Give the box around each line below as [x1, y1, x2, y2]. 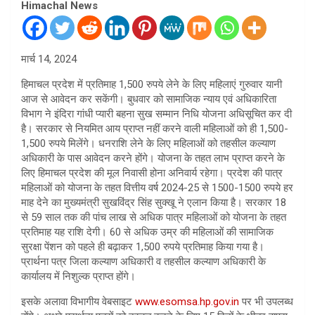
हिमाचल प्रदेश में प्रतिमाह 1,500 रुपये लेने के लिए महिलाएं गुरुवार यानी [21, 78, 282, 91]
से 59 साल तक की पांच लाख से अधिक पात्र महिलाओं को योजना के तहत [21, 211, 286, 224]
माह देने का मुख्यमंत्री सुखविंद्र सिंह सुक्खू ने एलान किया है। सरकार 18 [21, 196, 286, 210]
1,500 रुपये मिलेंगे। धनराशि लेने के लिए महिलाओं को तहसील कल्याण [21, 137, 276, 150]
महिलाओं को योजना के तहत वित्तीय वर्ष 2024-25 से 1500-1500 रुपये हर [21, 181, 293, 195]
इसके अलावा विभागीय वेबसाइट [21, 295, 135, 309]
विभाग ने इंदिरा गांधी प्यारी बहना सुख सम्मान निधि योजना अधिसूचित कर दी [21, 108, 292, 121]
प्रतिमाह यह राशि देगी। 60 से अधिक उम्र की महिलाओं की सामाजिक [21, 226, 274, 239]
